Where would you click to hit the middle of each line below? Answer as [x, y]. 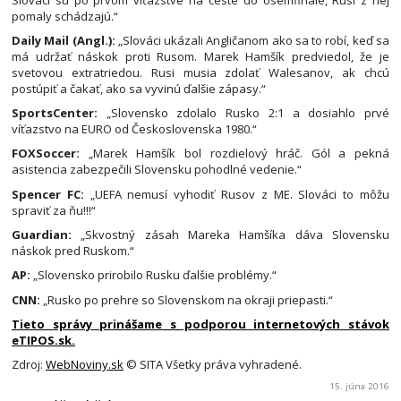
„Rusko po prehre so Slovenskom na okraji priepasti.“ [187, 299]
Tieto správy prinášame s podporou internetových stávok [200, 324]
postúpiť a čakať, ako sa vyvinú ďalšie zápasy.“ [139, 88]
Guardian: [42, 234]
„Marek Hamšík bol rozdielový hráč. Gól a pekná [235, 154]
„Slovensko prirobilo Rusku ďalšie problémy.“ [154, 275]
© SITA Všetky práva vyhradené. [213, 365]
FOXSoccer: [46, 154]
